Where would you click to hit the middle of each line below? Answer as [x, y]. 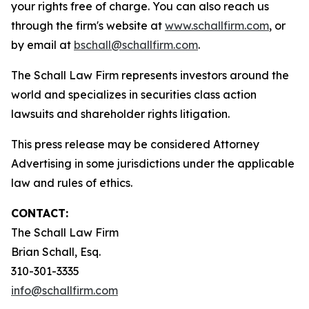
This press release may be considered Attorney [135, 144]
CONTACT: [40, 213]
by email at [42, 45]
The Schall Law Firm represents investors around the [150, 75]
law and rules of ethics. [72, 183]
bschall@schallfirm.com [136, 45]
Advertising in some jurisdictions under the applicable [153, 163]
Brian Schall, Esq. [57, 252]
